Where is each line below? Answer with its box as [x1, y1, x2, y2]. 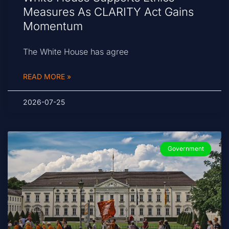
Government [167, 145, 204, 153]
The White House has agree [23, 47, 128, 57]
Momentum [23, 19, 86, 33]
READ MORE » [23, 72, 71, 81]
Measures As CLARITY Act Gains [23, 5, 194, 19]
